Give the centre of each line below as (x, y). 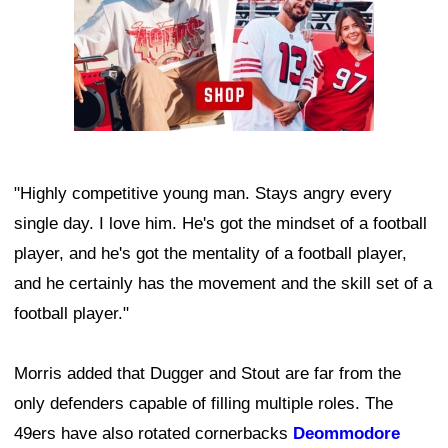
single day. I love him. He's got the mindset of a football (220, 224)
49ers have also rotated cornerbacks (153, 434)
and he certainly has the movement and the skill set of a (223, 284)
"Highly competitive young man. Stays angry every (203, 194)
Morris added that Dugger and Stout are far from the (207, 374)
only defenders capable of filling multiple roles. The (203, 404)
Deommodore (346, 434)
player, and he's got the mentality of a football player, (210, 254)
